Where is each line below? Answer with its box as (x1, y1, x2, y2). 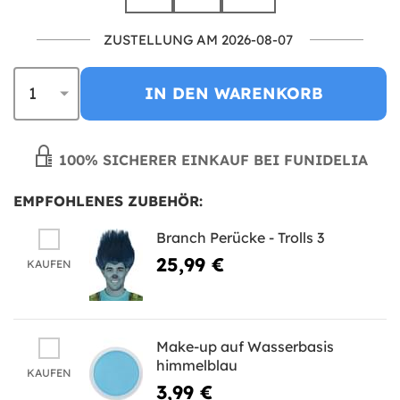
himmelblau (156, 355, 237, 374)
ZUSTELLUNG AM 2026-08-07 (104, 30, 293, 48)
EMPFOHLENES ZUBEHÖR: (13, 191, 203, 210)
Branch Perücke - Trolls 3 (156, 228, 324, 246)
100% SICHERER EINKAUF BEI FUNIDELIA (54, 150, 368, 169)
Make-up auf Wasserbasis (156, 337, 334, 355)
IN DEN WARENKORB (144, 82, 323, 104)
